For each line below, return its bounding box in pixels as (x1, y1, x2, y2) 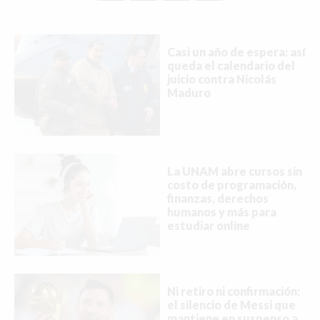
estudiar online (167, 219, 250, 233)
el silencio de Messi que (167, 298, 296, 312)
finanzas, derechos (167, 191, 269, 206)
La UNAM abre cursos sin (167, 164, 302, 179)
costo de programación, (167, 178, 296, 192)
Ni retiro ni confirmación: (167, 284, 300, 299)
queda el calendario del (167, 58, 295, 72)
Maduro (167, 85, 211, 99)
